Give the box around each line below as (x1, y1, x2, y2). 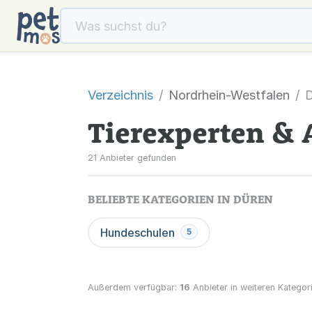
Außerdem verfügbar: (88, 282, 180, 292)
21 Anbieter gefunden (88, 153, 176, 163)
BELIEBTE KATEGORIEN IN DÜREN (88, 192, 273, 206)
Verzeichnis (88, 88, 153, 102)
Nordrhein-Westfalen (169, 88, 290, 102)
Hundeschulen (100, 226, 175, 240)
